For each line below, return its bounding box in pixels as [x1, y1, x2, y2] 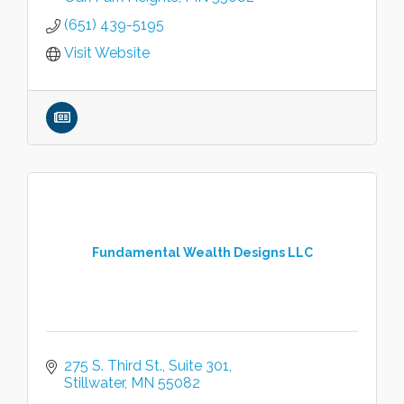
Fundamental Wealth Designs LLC [91, 244, 313, 260]
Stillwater [64, 374, 124, 391]
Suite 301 [169, 357, 229, 374]
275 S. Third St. [64, 357, 162, 374]
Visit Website [64, 44, 150, 61]
